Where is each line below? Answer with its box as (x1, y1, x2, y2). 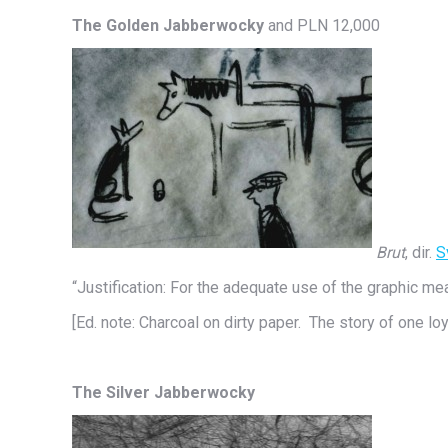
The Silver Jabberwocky (72, 383, 255, 402)
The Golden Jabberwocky (72, 16, 264, 35)
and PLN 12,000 (264, 16, 380, 35)
